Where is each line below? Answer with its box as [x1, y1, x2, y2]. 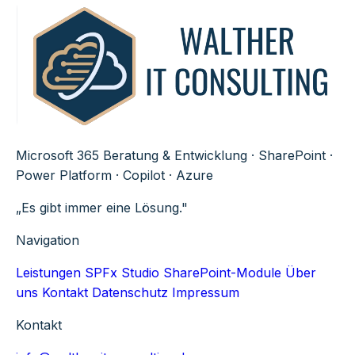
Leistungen [16, 264, 81, 281]
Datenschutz [92, 284, 168, 300]
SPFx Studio [85, 264, 159, 281]
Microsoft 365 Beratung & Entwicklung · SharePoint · [16, 147, 333, 163]
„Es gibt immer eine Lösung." [16, 199, 188, 216]
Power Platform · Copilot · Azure [16, 166, 213, 183]
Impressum [172, 284, 239, 300]
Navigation [16, 231, 79, 248]
